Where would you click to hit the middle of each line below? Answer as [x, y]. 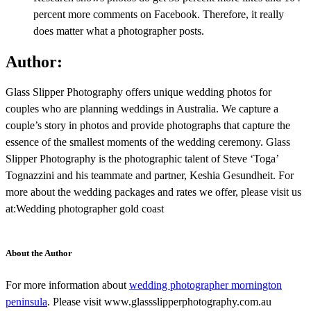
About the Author [39, 253]
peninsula [26, 302]
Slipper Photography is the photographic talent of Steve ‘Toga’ [142, 159]
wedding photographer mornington [205, 285]
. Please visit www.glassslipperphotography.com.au [159, 302]
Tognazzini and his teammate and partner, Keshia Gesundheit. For [150, 176]
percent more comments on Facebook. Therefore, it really [159, 15]
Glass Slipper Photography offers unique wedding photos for [138, 92]
